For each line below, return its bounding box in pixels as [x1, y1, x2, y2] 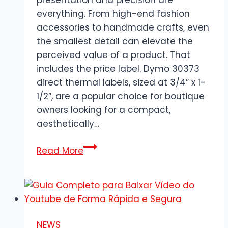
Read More [37, 144, 83, 157]
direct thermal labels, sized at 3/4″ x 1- [37, 76, 206, 89]
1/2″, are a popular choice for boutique [37, 90, 205, 102]
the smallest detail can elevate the [37, 35, 193, 47]
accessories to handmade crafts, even [37, 21, 209, 34]
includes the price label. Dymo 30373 [37, 62, 199, 75]
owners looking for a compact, [37, 103, 170, 116]
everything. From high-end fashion [37, 7, 190, 20]
